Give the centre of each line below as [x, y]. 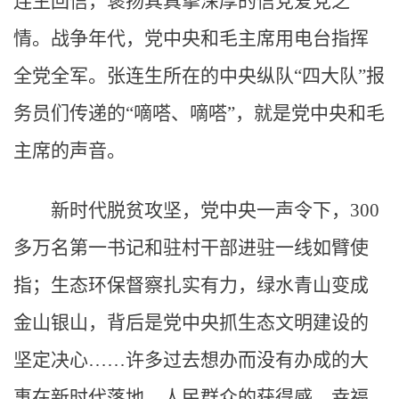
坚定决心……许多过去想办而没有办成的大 [191, 360]
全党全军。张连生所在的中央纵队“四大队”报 [199, 76]
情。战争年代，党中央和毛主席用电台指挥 [191, 38]
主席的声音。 [69, 151]
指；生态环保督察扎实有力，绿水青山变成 [191, 285]
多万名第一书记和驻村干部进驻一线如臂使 [191, 248]
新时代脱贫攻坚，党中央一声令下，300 [215, 210]
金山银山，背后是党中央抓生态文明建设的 [191, 322]
